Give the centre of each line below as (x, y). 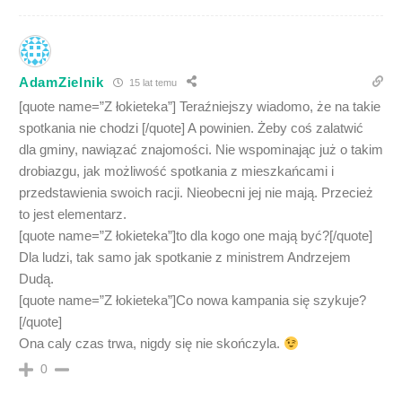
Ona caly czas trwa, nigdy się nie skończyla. (151, 343)
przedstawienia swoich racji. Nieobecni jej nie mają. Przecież (196, 192)
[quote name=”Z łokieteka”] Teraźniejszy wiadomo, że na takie (200, 106)
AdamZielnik (61, 82)
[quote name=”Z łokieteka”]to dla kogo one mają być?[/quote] (196, 236)
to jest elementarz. (73, 214)
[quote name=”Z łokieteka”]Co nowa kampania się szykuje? (192, 300)
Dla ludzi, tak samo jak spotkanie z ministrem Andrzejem (185, 257)
